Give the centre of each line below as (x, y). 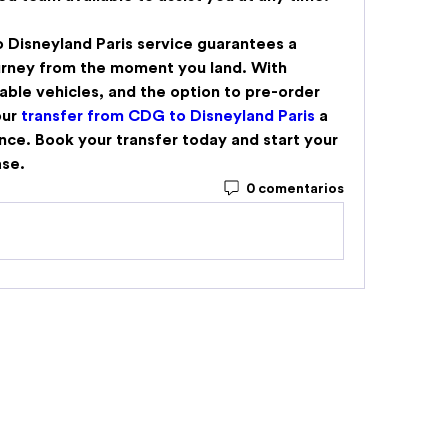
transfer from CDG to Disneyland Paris (168, 116)
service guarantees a (215, 44)
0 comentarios (294, 188)
